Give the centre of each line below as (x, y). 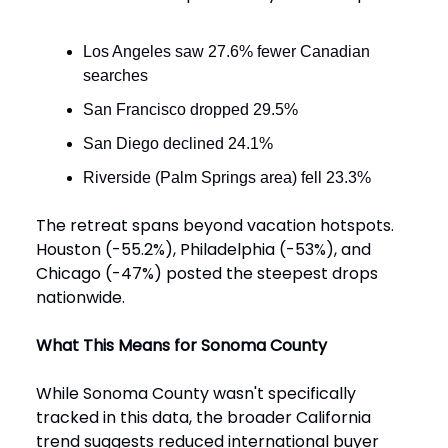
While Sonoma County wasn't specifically (196, 394)
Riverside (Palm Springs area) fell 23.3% (227, 178)
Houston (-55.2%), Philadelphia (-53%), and (203, 250)
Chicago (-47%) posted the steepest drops (207, 274)
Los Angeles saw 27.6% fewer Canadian (226, 52)
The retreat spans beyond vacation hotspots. (215, 226)
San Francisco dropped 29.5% (190, 110)
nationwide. (80, 298)
